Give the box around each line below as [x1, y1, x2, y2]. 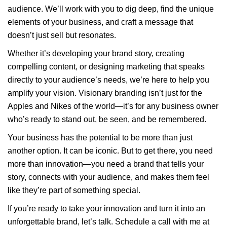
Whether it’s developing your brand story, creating [8, 49, 184, 58]
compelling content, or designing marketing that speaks [8, 62, 205, 71]
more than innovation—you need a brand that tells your [8, 160, 204, 168]
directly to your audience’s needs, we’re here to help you [8, 75, 209, 84]
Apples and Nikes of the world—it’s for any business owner [8, 102, 218, 110]
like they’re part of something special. [8, 186, 140, 195]
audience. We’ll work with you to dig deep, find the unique [8, 5, 214, 13]
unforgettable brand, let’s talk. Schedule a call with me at [8, 217, 209, 226]
